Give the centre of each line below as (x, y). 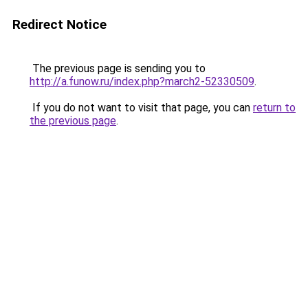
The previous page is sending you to (118, 68)
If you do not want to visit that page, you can (141, 108)
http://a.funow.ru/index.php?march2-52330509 (142, 81)
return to (274, 108)
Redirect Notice (59, 24)
